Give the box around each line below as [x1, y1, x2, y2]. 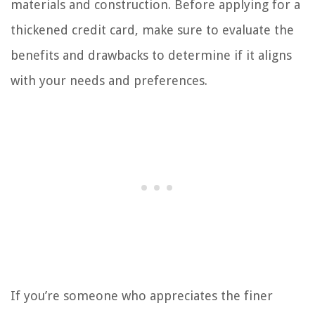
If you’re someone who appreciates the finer [11, 288, 273, 304]
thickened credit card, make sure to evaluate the [11, 22, 294, 38]
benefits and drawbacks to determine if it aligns [11, 48, 292, 63]
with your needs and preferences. [11, 73, 207, 89]
